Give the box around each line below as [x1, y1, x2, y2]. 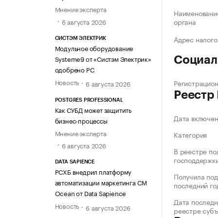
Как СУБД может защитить [54, 105, 131, 115]
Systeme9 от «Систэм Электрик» [54, 53, 151, 63]
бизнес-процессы [54, 115, 108, 126]
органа [174, 16, 196, 27]
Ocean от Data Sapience [54, 188, 127, 198]
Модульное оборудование [54, 42, 133, 53]
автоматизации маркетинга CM [54, 177, 147, 187]
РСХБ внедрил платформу [54, 166, 132, 177]
